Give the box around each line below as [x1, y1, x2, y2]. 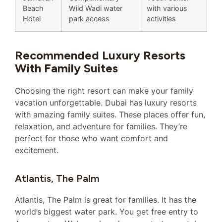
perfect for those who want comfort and [15, 133, 168, 144]
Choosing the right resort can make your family [15, 86, 193, 96]
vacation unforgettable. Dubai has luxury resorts [15, 98, 197, 108]
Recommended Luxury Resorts [15, 48, 185, 63]
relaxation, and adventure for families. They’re [15, 121, 187, 132]
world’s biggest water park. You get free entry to [15, 207, 198, 217]
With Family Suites [15, 61, 118, 76]
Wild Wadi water [69, 4, 122, 13]
